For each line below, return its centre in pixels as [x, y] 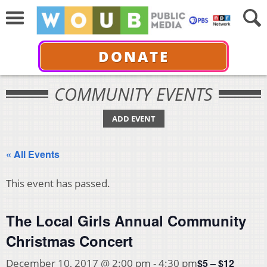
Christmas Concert [69, 241]
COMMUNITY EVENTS [133, 94]
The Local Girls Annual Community [126, 221]
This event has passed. [58, 183]
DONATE [133, 56]
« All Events [33, 154]
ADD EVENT [133, 119]
